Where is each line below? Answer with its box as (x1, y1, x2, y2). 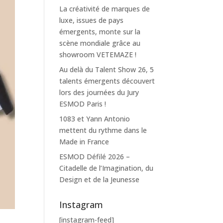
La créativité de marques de (59, 4, 150, 13)
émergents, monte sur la (59, 27, 141, 36)
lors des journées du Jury (59, 88, 139, 97)
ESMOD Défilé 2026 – (59, 152, 130, 161)
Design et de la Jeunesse (59, 175, 140, 184)
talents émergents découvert (59, 76, 155, 86)
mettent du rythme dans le (59, 125, 147, 135)
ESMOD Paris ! (59, 99, 107, 109)
